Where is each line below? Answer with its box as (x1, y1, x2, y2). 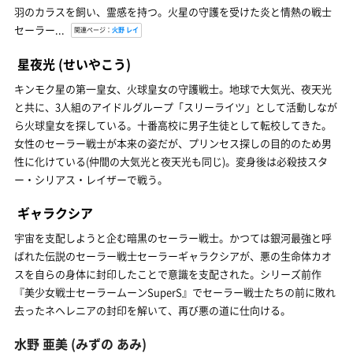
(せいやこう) (55, 54, 131, 73)
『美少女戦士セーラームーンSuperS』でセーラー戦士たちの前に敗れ (14, 284, 336, 299)
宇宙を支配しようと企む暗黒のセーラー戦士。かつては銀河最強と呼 (14, 229, 332, 245)
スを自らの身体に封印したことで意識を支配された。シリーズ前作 (14, 266, 321, 281)
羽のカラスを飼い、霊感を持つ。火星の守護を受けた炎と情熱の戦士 (14, 3, 332, 19)
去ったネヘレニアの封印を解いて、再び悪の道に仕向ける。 (14, 302, 291, 318)
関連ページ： (74, 24, 112, 35)
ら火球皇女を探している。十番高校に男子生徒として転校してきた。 (14, 117, 332, 132)
